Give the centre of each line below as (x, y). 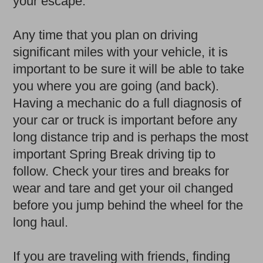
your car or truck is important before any (125, 120)
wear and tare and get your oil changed (123, 188)
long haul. (41, 222)
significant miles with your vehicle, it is (121, 52)
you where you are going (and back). (116, 86)
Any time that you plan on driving (106, 35)
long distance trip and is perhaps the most (131, 137)
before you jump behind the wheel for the (128, 205)
